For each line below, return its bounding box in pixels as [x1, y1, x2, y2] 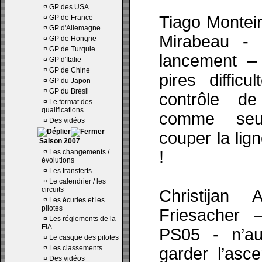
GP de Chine [49, 66, 90, 74]
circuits [42, 185, 64, 194]
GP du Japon [49, 77, 91, 85]
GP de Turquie [49, 45, 95, 53]
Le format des [49, 98, 92, 106]
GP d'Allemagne [49, 24, 101, 32]
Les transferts [49, 167, 92, 175]
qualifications [42, 106, 84, 114]
